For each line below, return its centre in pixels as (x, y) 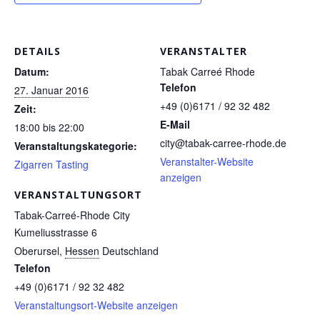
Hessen (82, 251)
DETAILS (37, 51)
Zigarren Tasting (51, 165)
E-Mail (175, 125)
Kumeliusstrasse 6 (56, 232)
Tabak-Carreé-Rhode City (72, 215)
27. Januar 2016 (51, 90)
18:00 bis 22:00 (49, 127)
